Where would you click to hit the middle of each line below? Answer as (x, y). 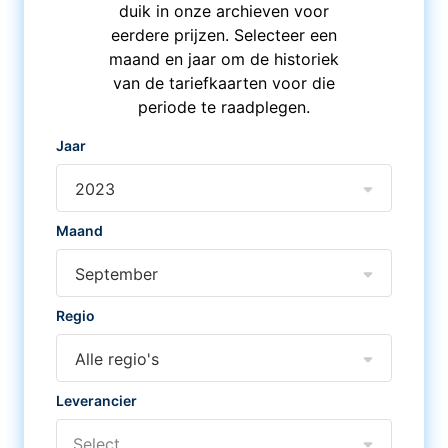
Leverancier (96, 400)
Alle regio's (117, 359)
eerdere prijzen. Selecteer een (223, 35)
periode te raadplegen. (223, 107)
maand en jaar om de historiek (223, 59)
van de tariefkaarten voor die (223, 83)
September (116, 274)
